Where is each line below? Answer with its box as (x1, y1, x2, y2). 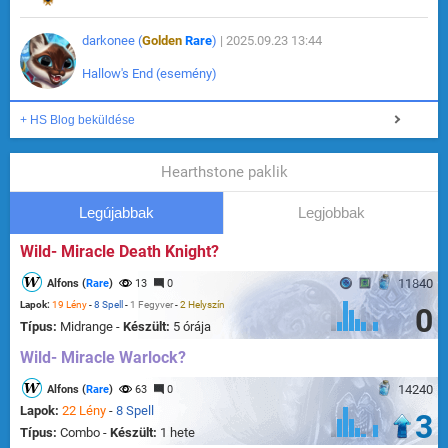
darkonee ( (82, 33, 142, 49)
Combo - (60, 425, 110, 441)
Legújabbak (79, 204, 154, 222)
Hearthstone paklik (160, 163, 288, 182)
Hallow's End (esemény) (82, 66, 217, 82)
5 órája (173, 319, 211, 335)
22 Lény (62, 403, 106, 419)
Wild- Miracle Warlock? (20, 348, 186, 368)
